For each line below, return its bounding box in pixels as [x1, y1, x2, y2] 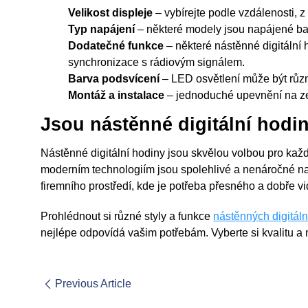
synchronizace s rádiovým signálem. [68, 56, 245, 68]
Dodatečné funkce [68, 40, 164, 52]
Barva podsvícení [68, 73, 160, 85]
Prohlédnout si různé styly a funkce [41, 210, 214, 222]
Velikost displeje [68, 7, 153, 19]
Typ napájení [68, 23, 135, 35]
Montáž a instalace [68, 89, 165, 101]
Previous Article [55, 278, 132, 289]
